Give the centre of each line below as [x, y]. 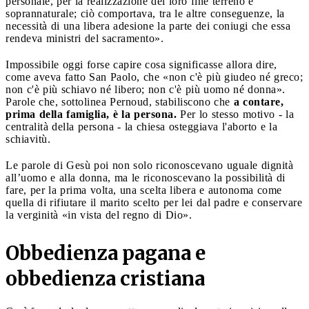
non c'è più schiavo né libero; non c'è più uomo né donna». [146, 89]
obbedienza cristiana [105, 278]
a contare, [257, 101]
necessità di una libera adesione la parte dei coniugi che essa [148, 26]
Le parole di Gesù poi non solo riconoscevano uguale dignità [149, 165]
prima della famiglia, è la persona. [91, 114]
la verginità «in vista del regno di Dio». [99, 215]
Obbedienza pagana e [106, 253]
